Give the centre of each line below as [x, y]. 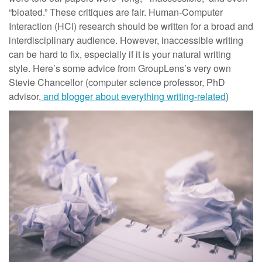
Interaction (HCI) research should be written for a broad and [131, 26]
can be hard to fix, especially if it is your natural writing [120, 54]
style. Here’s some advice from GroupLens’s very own [120, 68]
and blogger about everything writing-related [133, 96]
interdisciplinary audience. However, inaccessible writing [126, 40]
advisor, [25, 96]
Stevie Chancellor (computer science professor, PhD [117, 82]
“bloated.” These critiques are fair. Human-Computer [116, 12]
